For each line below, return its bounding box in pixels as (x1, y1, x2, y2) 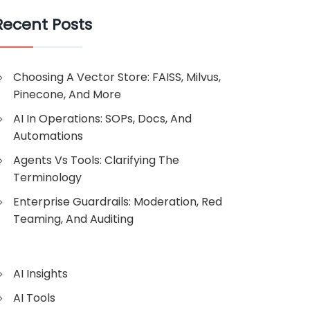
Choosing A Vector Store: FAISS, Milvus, (13, 69, 221, 85)
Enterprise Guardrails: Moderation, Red (13, 194, 222, 210)
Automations (13, 128, 83, 144)
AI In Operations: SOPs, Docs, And (13, 111, 192, 127)
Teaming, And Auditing (13, 211, 134, 227)
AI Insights (13, 266, 68, 282)
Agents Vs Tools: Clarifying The (13, 152, 179, 168)
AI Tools (13, 290, 55, 306)
